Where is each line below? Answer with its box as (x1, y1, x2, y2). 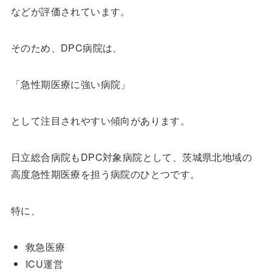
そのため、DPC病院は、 (10, 41, 123, 55)
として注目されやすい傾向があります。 (10, 114, 191, 128)
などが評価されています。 (10, 4, 131, 19)
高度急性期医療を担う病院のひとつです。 (10, 167, 200, 182)
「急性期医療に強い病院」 (10, 77, 131, 92)
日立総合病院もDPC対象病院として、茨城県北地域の (10, 150, 252, 165)
